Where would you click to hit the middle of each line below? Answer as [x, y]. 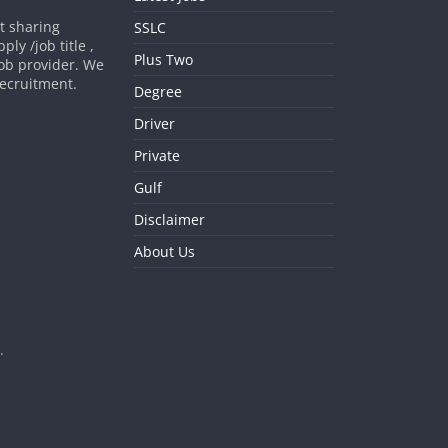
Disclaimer [169, 219]
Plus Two [163, 59]
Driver [154, 123]
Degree [158, 91]
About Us [164, 251]
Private [157, 155]
